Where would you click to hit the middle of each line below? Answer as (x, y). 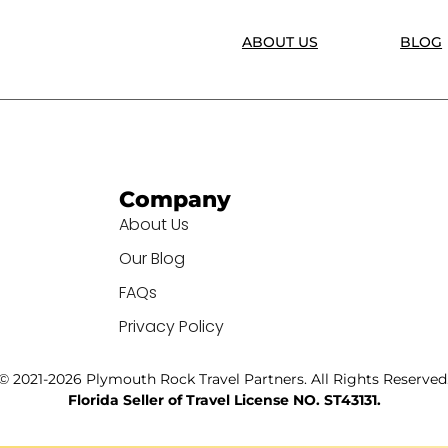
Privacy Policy (172, 327)
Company (175, 200)
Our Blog (152, 259)
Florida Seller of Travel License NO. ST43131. (224, 400)
